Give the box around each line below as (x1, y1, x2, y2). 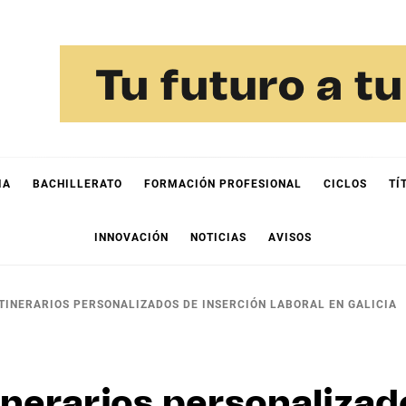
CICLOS (324, 178, 367, 190)
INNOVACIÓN (94, 231, 169, 244)
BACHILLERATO (33, 178, 122, 190)
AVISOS (268, 231, 312, 244)
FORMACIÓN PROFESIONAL (144, 178, 302, 190)
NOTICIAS (190, 231, 246, 244)
